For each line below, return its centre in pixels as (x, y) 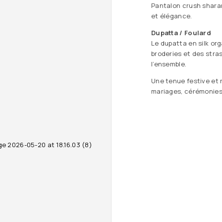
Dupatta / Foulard (181, 33)
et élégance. (172, 16)
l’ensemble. (169, 64)
